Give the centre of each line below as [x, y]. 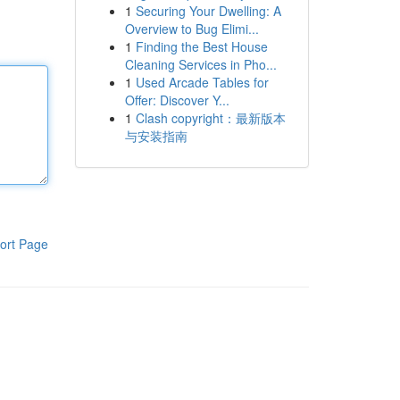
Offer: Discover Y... [177, 100]
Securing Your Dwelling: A [208, 11]
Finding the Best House [201, 46]
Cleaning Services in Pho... [200, 64]
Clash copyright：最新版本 [210, 118]
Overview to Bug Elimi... [192, 29]
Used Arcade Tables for [202, 82]
